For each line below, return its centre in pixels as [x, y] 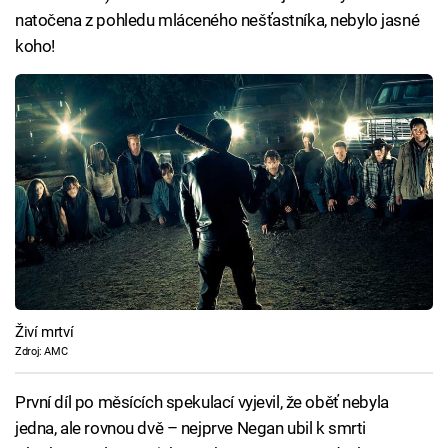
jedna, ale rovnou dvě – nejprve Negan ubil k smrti [190, 428]
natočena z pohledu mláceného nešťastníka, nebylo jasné [217, 20]
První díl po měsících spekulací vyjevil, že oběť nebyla [202, 402]
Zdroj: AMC [41, 351]
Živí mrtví [44, 331]
